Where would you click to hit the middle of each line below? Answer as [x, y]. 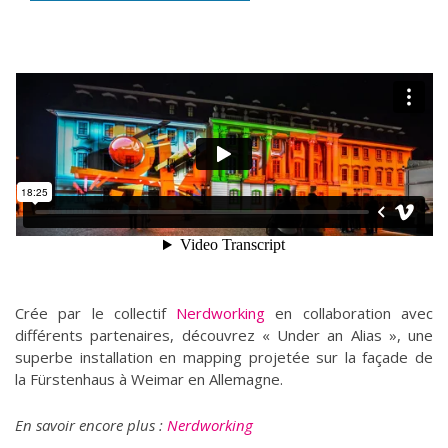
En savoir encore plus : [91, 425]
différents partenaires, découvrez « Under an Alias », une [224, 335]
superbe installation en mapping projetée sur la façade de [224, 357]
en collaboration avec [349, 313]
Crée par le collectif [96, 313]
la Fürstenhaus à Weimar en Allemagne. [149, 379]
